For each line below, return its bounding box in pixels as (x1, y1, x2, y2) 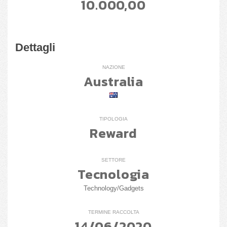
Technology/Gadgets (83, 184, 144, 193)
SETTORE (101, 157, 126, 163)
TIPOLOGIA (99, 116, 128, 122)
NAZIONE (102, 64, 125, 70)
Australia (83, 71, 144, 91)
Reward (90, 123, 137, 143)
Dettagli (15, 41, 55, 54)
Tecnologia (78, 164, 149, 184)
